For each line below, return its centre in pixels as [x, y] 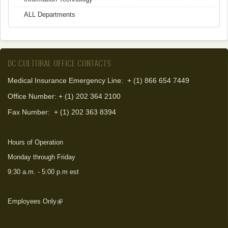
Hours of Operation [35, 142]
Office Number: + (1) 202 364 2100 [64, 96]
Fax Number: [29, 112]
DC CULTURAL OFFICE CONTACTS [59, 63]
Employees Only [32, 201]
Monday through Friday [41, 157]
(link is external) [80, 201]
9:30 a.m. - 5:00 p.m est [43, 172]
